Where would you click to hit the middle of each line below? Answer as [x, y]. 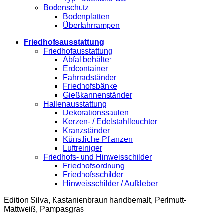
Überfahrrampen [91, 25]
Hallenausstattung [75, 104]
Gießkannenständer [97, 95]
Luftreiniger [82, 148]
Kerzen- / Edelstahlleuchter [110, 122]
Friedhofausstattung [78, 51]
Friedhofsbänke [90, 86]
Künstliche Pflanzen [98, 139]
